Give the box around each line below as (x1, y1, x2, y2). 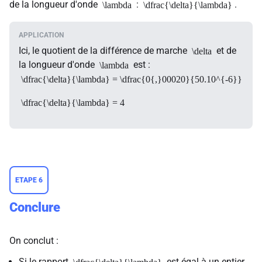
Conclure (9, 200, 60, 215)
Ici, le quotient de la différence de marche (19, 45, 189, 57)
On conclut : (9, 235, 58, 246)
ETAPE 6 (15, 176, 43, 184)
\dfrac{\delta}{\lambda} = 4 (21, 98, 125, 108)
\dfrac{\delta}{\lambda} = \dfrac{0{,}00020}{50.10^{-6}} (21, 74, 242, 84)
